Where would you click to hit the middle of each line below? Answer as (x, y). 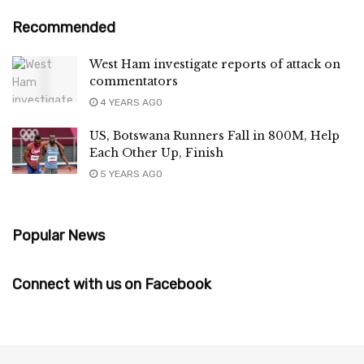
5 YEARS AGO (130, 173)
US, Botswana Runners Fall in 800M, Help (214, 135)
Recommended (64, 27)
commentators (134, 81)
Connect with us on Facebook (112, 284)
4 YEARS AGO (130, 102)
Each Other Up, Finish (156, 152)
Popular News (58, 235)
